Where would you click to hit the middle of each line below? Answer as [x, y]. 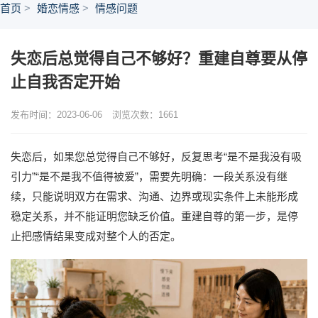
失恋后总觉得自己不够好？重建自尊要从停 [159, 59]
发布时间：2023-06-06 [56, 115]
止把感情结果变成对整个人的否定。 [96, 236]
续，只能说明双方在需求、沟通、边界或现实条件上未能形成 [154, 196]
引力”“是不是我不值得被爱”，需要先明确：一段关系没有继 [149, 176]
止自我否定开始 [65, 82]
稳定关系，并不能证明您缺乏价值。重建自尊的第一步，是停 [154, 216]
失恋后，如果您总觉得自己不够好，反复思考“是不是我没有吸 [156, 157]
